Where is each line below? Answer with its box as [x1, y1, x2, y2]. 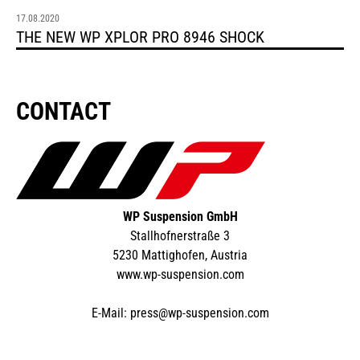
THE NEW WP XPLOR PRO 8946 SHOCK [16, 27, 264, 47]
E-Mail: [91, 305, 130, 321]
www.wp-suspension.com [116, 266, 244, 282]
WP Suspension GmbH [122, 208, 238, 224]
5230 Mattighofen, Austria [112, 247, 247, 263]
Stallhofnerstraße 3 [130, 227, 230, 243]
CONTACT [16, 96, 111, 125]
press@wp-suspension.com [129, 305, 269, 321]
